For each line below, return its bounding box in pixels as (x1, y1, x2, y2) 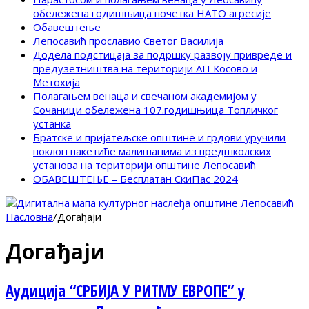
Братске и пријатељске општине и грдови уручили (33, 130, 286, 145)
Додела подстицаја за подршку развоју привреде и (33, 48, 292, 62)
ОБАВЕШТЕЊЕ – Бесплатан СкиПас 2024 (33, 172, 238, 186)
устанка (33, 117, 71, 131)
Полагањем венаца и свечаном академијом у (33, 89, 257, 103)
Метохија (33, 75, 80, 90)
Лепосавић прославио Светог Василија (33, 34, 223, 48)
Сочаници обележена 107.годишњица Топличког (33, 103, 278, 117)
